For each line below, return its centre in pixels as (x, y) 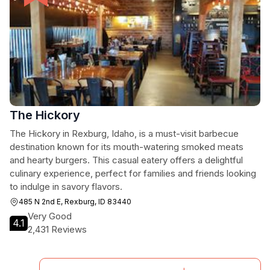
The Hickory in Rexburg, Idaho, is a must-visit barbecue (124, 133)
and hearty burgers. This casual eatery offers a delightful (126, 160)
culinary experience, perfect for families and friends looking (133, 173)
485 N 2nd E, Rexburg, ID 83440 (75, 202)
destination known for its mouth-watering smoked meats (127, 147)
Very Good (50, 216)
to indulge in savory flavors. (66, 187)
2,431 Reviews (57, 229)
